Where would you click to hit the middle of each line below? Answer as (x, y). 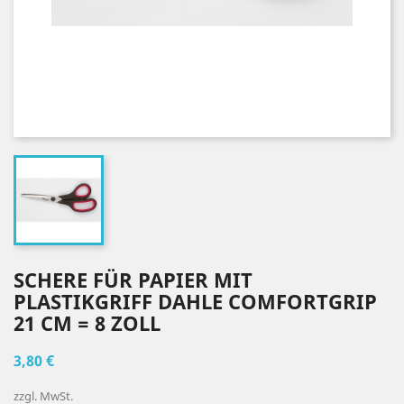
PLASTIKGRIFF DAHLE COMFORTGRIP (195, 301)
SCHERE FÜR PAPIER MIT (133, 280)
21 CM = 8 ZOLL (87, 323)
